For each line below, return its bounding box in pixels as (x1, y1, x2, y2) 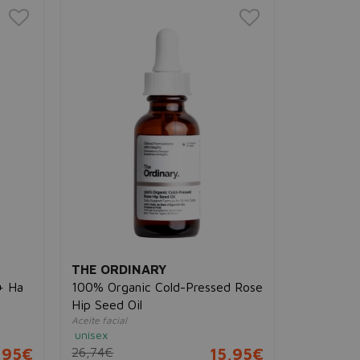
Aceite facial (72, 314, 128, 327)
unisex (75, 328, 108, 342)
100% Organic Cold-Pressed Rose (72, 280, 264, 295)
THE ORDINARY (72, 262, 167, 277)
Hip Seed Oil (72, 297, 143, 313)
